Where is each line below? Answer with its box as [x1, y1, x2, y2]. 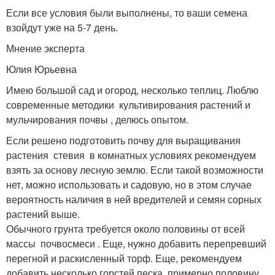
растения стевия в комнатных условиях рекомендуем [6, 147, 256, 162]
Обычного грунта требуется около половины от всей [6, 221, 245, 236]
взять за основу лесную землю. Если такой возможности [6, 162, 263, 177]
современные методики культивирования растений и [6, 97, 250, 112]
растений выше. [6, 206, 80, 221]
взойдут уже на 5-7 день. [6, 20, 118, 34]
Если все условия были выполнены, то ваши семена [6, 5, 247, 20]
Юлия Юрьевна [6, 61, 77, 76]
